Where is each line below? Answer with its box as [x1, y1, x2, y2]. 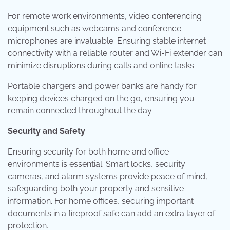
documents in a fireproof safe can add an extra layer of [8, 208, 215, 218]
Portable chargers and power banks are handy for [8, 81, 197, 91]
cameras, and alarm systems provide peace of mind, [8, 171, 207, 181]
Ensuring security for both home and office [8, 147, 169, 157]
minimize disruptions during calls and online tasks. [8, 61, 196, 70]
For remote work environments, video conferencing [8, 11, 202, 21]
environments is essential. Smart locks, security [8, 159, 185, 169]
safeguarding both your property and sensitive [8, 184, 184, 194]
